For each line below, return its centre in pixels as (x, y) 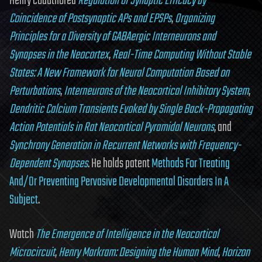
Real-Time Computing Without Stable (182, 55)
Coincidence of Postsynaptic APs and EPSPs (90, 18)
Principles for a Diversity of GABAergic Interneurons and (113, 37)
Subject (24, 200)
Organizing (195, 18)
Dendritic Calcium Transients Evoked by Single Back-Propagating (131, 109)
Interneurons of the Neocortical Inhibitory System (156, 91)
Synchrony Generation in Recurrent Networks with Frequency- (125, 145)
